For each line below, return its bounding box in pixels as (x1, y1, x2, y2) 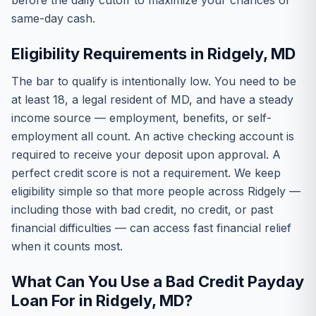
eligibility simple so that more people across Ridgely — (11, 184, 300, 198)
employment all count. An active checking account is (11, 129, 294, 143)
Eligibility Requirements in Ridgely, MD (11, 44, 296, 63)
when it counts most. (11, 239, 123, 253)
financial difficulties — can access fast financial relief (11, 221, 291, 235)
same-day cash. (11, 11, 95, 25)
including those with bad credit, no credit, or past (11, 202, 273, 217)
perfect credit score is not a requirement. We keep (11, 166, 281, 180)
